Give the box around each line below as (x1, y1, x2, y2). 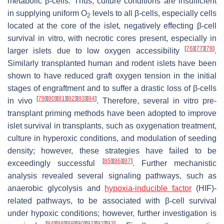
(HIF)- (191, 184, 217, 193)
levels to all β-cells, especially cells (90, 9, 216, 18)
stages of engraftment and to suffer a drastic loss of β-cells (7, 84, 216, 93)
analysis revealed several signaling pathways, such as (7, 171, 216, 180)
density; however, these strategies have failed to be (7, 146, 216, 155)
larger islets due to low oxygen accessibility (7, 46, 184, 55)
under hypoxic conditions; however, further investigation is (7, 209, 216, 218)
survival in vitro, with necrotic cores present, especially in (7, 34, 216, 43)
